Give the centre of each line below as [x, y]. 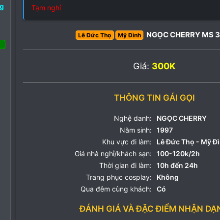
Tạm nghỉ [46, 8]
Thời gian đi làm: [125, 165]
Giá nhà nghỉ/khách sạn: [113, 153]
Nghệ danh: [133, 118]
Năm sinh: [136, 130]
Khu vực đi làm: [127, 142]
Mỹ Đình [129, 35]
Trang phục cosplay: [119, 177]
